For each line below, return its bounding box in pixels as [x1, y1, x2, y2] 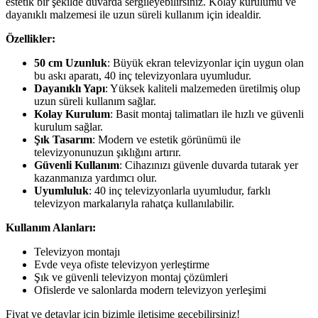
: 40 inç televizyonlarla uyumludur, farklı [89, 185, 270, 197]
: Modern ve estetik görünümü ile [92, 133, 241, 146]
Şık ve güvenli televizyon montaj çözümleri [34, 271, 228, 284]
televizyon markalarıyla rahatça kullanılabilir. [34, 197, 234, 210]
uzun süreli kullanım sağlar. [34, 95, 156, 108]
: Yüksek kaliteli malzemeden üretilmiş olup [105, 82, 300, 95]
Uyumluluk [34, 185, 89, 197]
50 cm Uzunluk [34, 57, 107, 70]
